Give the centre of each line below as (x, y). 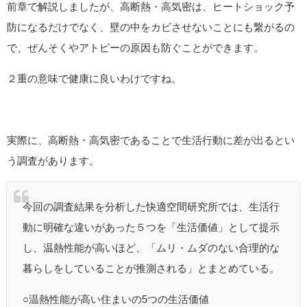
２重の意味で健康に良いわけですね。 (94, 78)
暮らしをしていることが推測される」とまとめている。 (151, 269)
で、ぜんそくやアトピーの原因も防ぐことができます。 (135, 47)
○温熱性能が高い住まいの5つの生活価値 (115, 299)
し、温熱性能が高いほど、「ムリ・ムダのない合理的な (151, 248)
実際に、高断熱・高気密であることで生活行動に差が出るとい (151, 140)
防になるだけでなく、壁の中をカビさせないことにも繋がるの (151, 27)
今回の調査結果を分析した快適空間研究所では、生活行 (151, 207)
